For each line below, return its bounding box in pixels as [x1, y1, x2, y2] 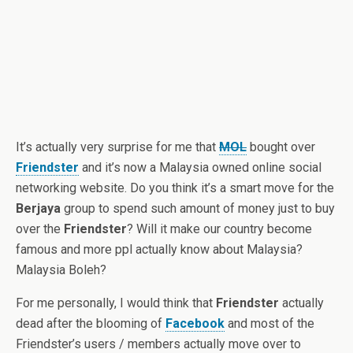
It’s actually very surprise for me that [16, 139, 219, 154]
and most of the [225, 316, 314, 331]
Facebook [165, 316, 225, 331]
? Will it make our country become [127, 221, 312, 236]
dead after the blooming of [16, 316, 165, 331]
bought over [247, 139, 315, 154]
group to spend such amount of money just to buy [61, 201, 335, 216]
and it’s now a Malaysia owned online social [79, 160, 321, 175]
